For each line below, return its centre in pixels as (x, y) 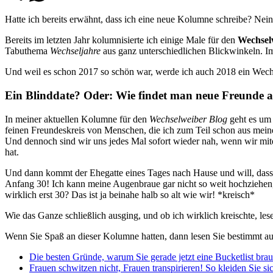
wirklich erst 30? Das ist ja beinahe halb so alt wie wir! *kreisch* (130, 194)
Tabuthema (27, 51)
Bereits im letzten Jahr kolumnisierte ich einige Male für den (121, 40)
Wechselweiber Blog (188, 119)
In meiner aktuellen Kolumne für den (77, 119)
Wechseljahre (76, 51)
